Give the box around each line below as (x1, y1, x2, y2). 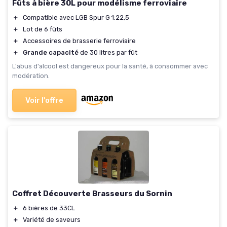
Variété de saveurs (23, 216, 81, 224)
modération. (12, 71, 50, 80)
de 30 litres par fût (79, 48, 137, 56)
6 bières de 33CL (23, 204, 75, 212)
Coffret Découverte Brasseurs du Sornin (12, 189, 172, 199)
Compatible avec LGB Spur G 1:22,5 (23, 13, 129, 21)
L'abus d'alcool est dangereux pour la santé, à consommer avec (12, 62, 208, 70)
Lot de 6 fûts (23, 25, 62, 33)
